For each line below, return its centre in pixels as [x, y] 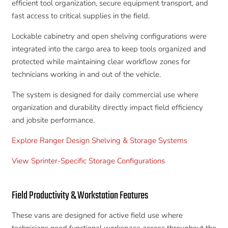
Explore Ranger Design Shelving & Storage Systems [99, 141]
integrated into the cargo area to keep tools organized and [109, 49]
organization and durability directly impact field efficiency [107, 108]
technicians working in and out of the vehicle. [86, 75]
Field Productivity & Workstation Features [80, 196]
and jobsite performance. [53, 120]
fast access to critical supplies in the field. [80, 16]
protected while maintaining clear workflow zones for [101, 62]
